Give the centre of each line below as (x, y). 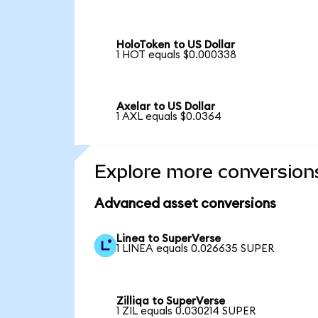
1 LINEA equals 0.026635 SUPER (196, 249)
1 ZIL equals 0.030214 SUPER (186, 311)
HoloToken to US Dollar (176, 45)
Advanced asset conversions (185, 204)
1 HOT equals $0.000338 (177, 55)
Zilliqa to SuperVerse (171, 301)
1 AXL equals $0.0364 (169, 117)
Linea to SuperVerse (169, 239)
